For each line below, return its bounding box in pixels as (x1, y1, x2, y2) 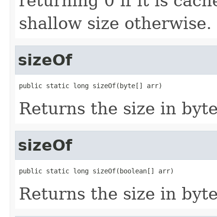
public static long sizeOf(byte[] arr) (19, 81, 162, 90)
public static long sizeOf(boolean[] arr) (19, 167, 174, 175)
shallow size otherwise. (19, 13, 212, 33)
